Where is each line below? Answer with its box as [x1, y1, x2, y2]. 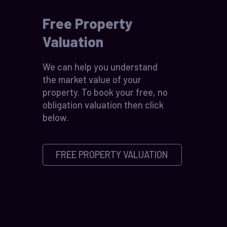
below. [42, 112, 68, 123]
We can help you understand [42, 61, 158, 72]
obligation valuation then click [42, 99, 164, 110]
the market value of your [42, 74, 141, 85]
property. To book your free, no [42, 87, 168, 98]
